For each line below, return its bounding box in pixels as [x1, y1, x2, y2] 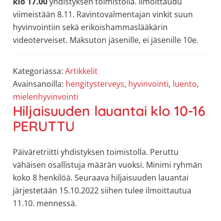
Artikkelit [65, 66, 98, 77]
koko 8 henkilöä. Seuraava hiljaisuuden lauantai [12, 172, 188, 183]
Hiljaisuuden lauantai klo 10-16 [12, 102, 206, 120]
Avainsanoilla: [12, 78, 66, 90]
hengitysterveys [65, 78, 124, 90]
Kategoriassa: [12, 66, 65, 77]
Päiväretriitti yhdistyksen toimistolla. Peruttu [12, 146, 179, 157]
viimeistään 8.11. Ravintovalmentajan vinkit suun [12, 9, 193, 20]
